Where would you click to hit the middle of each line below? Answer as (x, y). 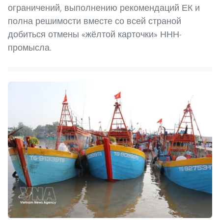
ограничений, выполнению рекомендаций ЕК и (104, 8)
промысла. (30, 48)
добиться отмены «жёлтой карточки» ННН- (95, 34)
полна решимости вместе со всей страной (95, 21)
